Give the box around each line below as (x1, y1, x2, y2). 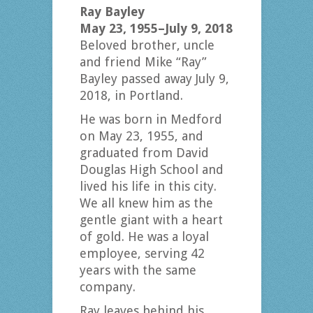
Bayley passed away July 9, (79, 71, 229, 87)
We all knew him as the (79, 196, 213, 211)
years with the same (79, 263, 196, 278)
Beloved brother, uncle (79, 38, 214, 53)
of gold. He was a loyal (79, 229, 209, 245)
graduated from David (79, 145, 209, 161)
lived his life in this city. (79, 179, 217, 194)
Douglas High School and (79, 162, 224, 177)
